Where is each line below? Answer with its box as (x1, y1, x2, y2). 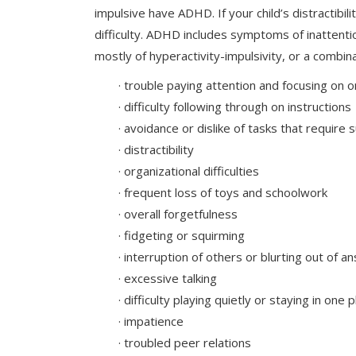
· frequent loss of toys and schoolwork (118, 184, 327, 200)
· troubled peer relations (118, 335, 251, 350)
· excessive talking (118, 270, 217, 286)
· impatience (118, 313, 184, 329)
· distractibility (118, 141, 194, 157)
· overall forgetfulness (118, 206, 238, 222)
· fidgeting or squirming (118, 227, 245, 243)
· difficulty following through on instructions (118, 99, 351, 114)
